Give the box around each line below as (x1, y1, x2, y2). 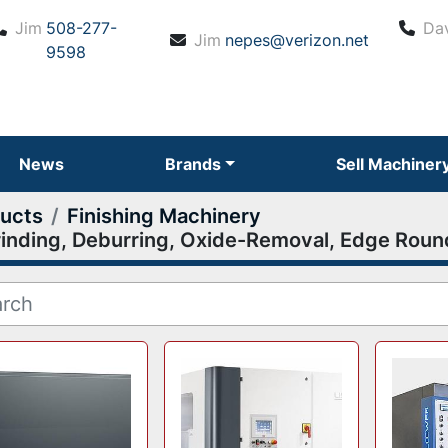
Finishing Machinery (67, 204, 261, 228)
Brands (176, 154, 221, 174)
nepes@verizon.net (224, 30, 369, 50)
